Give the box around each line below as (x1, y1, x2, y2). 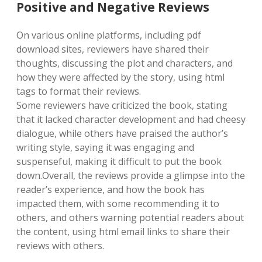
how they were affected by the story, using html (16, 71, 225, 84)
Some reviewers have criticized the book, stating (16, 99, 227, 112)
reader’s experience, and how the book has (16, 183, 205, 196)
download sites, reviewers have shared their (16, 43, 209, 56)
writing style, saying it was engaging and (16, 141, 194, 154)
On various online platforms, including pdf (16, 29, 201, 42)
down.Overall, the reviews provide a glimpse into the (16, 169, 245, 182)
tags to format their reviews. (16, 85, 141, 98)
